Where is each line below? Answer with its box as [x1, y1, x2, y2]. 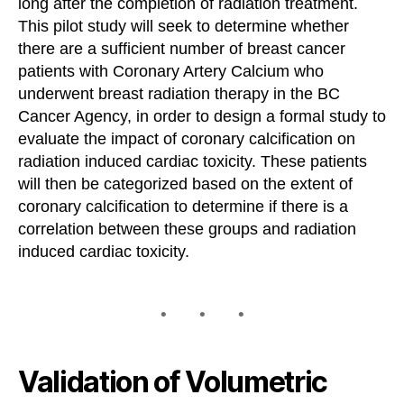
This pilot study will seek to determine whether [18, 16, 349, 35]
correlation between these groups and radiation [18, 219, 356, 238]
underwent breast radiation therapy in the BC [18, 84, 340, 103]
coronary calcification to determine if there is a [18, 197, 348, 216]
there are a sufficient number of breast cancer [18, 39, 345, 58]
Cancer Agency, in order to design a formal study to [18, 106, 386, 125]
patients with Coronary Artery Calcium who [18, 61, 324, 80]
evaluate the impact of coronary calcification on [18, 129, 355, 148]
